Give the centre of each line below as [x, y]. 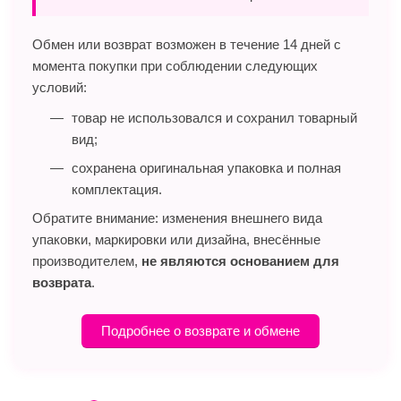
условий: [60, 87]
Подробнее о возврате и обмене [200, 330]
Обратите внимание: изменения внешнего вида [177, 218]
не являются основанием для [240, 260]
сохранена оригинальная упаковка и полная [206, 167]
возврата [62, 282]
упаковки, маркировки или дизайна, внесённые [176, 239]
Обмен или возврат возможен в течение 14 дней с [187, 44]
